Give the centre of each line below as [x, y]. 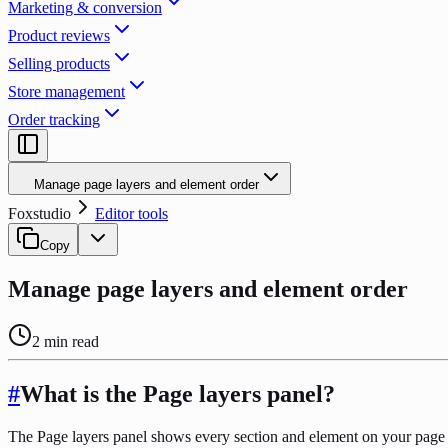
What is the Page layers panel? [177, 393]
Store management [66, 91]
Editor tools [131, 213]
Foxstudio [39, 213]
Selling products [59, 63]
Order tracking [54, 119]
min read [69, 341]
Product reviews [59, 35]
